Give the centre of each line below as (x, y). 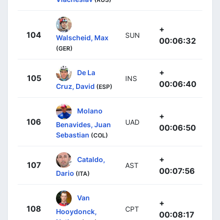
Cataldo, (91, 159)
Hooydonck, (76, 211)
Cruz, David (75, 86)
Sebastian (73, 135)
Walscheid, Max (82, 37)
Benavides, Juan (83, 124)
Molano (90, 110)
